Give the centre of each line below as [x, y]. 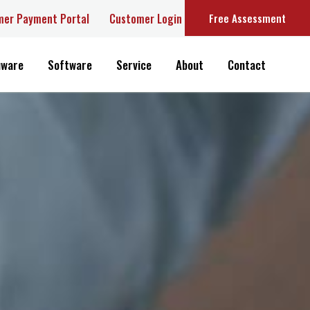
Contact [236, 65]
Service [123, 65]
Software [59, 65]
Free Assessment [237, 18]
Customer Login [135, 19]
